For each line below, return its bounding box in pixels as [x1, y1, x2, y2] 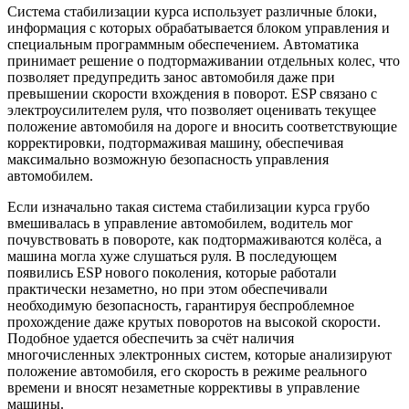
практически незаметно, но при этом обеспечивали [7, 280, 328, 297]
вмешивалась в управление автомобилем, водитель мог [7, 215, 353, 231]
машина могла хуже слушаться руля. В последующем [7, 247, 337, 264]
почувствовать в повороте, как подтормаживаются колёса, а [7, 231, 382, 247]
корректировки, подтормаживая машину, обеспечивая [7, 134, 343, 151]
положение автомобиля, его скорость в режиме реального [7, 362, 367, 379]
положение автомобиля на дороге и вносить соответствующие [7, 118, 397, 134]
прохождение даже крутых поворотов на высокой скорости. [7, 313, 381, 330]
